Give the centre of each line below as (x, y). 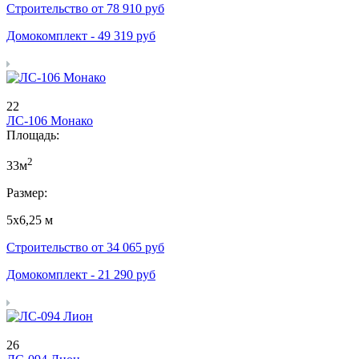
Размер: (27, 193)
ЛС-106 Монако (50, 120)
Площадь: (33, 135)
